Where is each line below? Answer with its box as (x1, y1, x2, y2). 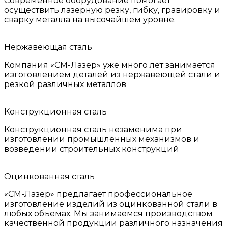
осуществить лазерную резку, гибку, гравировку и (4, 5, 220, 15)
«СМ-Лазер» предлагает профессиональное (4, 189, 192, 199)
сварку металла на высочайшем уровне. (4, 15, 176, 25)
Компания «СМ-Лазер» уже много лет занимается (4, 60, 215, 70)
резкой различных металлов (4, 79, 126, 90)
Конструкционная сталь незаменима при (4, 125, 182, 135)
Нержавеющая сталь (4, 42, 92, 52)
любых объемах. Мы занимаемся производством (4, 209, 213, 219)
